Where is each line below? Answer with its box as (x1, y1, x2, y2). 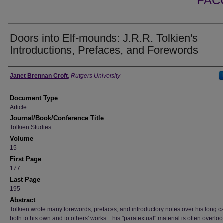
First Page (10, 155, 41, 163)
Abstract (10, 196, 35, 204)
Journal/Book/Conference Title (10, 114, 104, 122)
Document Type (10, 94, 58, 102)
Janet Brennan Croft (10, 72, 68, 79)
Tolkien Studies (10, 124, 51, 131)
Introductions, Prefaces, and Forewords (10, 44, 198, 56)
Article (10, 104, 27, 111)
